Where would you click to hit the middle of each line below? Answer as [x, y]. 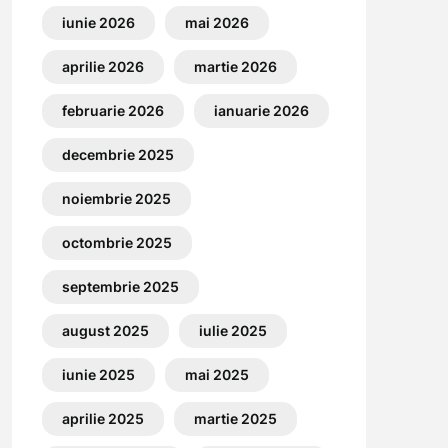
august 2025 [105, 330]
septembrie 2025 [120, 286]
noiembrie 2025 [116, 198]
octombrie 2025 [116, 242]
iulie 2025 [232, 330]
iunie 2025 [98, 374]
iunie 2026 [98, 22]
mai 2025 [216, 374]
